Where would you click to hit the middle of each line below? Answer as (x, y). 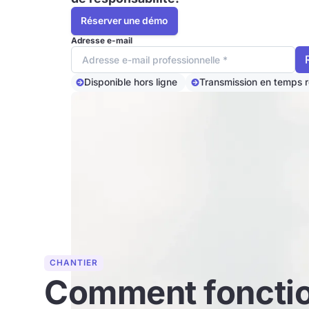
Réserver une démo (124, 21)
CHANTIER (74, 263)
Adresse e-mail (101, 41)
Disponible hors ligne (131, 82)
